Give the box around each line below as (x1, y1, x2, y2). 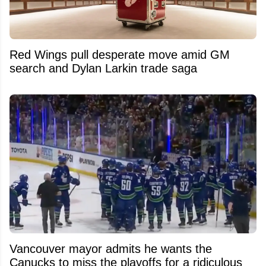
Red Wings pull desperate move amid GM (9, 47, 230, 61)
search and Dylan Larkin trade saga (9, 61, 197, 75)
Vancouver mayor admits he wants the (9, 242, 212, 256)
